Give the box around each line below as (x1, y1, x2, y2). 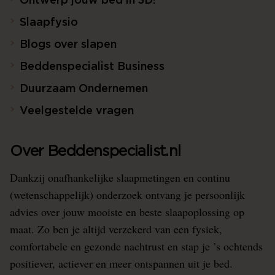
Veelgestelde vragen (20, 106, 134, 117)
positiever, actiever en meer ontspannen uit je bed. (10, 256, 233, 271)
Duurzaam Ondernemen (20, 83, 148, 95)
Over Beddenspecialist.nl (10, 144, 181, 160)
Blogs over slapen (20, 39, 117, 51)
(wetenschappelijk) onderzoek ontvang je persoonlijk (10, 187, 245, 203)
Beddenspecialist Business (20, 61, 165, 73)
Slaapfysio (20, 17, 78, 29)
